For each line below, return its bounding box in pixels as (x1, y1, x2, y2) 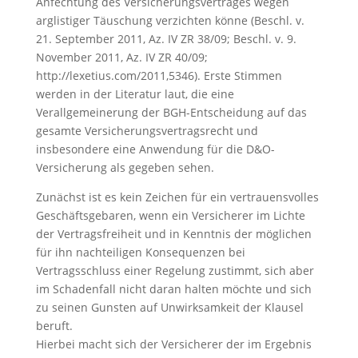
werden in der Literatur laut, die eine (35, 86, 234, 101)
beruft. (35, 318, 73, 333)
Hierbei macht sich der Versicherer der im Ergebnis (35, 336, 312, 352)
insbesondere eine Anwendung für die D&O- (35, 141, 275, 157)
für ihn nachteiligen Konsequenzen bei (35, 245, 245, 260)
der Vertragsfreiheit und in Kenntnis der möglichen (35, 226, 312, 241)
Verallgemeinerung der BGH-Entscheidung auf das (35, 105, 307, 120)
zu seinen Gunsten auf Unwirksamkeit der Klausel (35, 300, 304, 315)
